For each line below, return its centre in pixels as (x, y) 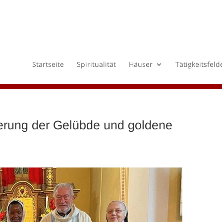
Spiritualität (96, 64)
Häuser (140, 64)
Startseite (48, 64)
